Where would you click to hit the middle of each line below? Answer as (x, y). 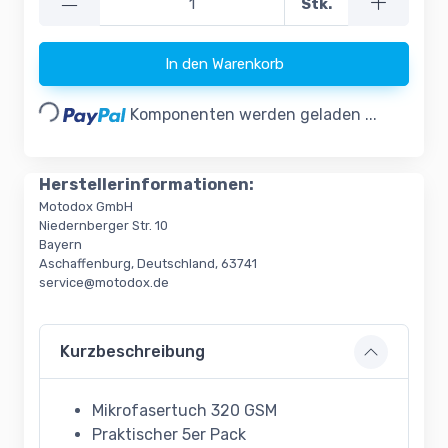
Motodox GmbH (86, 207)
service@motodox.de (104, 283)
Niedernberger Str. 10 (103, 226)
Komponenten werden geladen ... (254, 115)
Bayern (60, 245)
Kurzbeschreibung (132, 352)
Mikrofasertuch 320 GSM (184, 411)
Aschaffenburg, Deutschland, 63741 (148, 264)
